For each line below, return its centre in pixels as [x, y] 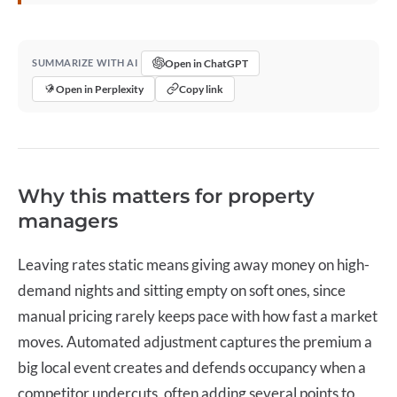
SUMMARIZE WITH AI [85, 63]
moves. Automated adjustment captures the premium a [195, 341]
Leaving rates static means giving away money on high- [194, 264]
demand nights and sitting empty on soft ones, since [182, 290]
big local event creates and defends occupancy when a [192, 367]
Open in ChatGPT [207, 63]
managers [68, 221]
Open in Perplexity [100, 89]
